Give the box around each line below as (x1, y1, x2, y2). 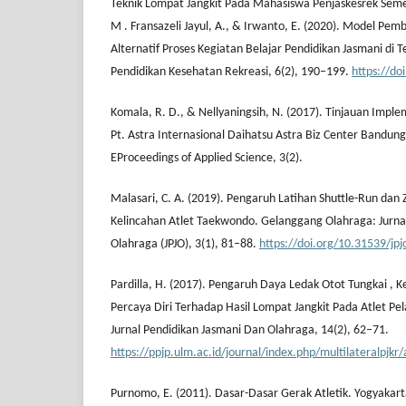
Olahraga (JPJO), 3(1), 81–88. (111, 237, 259, 252)
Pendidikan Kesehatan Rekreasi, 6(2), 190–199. (111, 65, 352, 80)
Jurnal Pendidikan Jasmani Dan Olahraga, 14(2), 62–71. (111, 324, 389, 338)
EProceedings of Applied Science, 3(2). (111, 151, 303, 166)
